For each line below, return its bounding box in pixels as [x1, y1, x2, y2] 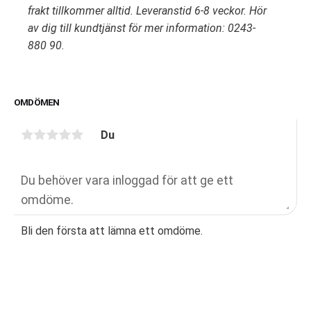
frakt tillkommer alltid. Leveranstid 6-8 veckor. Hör [28, 4, 267, 18]
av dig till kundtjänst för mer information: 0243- [28, 22, 255, 35]
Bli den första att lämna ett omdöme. [21, 224, 203, 237]
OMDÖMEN [14, 96, 60, 108]
